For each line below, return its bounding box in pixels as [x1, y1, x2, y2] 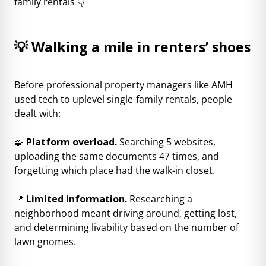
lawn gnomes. [14, 235, 76, 248]
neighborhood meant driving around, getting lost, [14, 206, 237, 220]
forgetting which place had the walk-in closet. [14, 163, 215, 177]
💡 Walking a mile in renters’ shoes [14, 37, 251, 56]
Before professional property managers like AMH [14, 78, 233, 91]
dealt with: [14, 106, 61, 120]
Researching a [129, 192, 192, 205]
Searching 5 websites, [119, 135, 216, 148]
